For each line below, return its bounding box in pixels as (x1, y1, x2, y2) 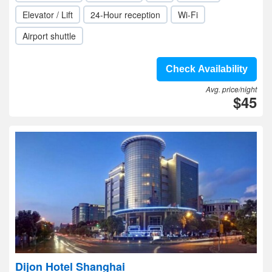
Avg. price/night (206, 84, 257, 94)
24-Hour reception (90, 8, 160, 21)
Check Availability (166, 64, 248, 74)
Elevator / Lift (22, 8, 73, 21)
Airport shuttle (22, 30, 76, 42)
